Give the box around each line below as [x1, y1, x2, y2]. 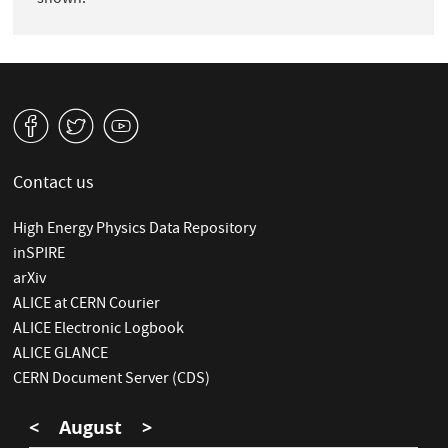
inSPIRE [13, 243, 66, 268]
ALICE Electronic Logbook [13, 318, 185, 343]
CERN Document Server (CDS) [13, 368, 211, 393]
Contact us [13, 171, 95, 199]
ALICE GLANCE [13, 343, 109, 368]
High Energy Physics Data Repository [13, 218, 257, 243]
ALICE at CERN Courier [13, 293, 161, 318]
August [49, 415, 133, 441]
